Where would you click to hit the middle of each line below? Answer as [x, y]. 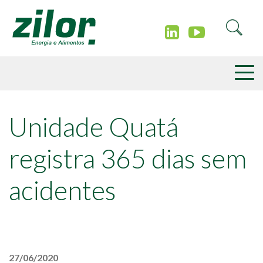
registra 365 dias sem [128, 159]
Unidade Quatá [94, 127]
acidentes [63, 190]
